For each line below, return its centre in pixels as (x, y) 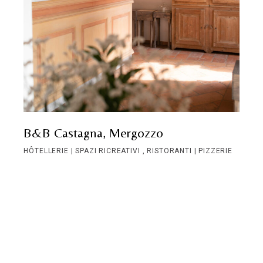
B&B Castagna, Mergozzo (94, 133)
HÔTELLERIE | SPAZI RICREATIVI (83, 151)
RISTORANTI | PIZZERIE (190, 151)
